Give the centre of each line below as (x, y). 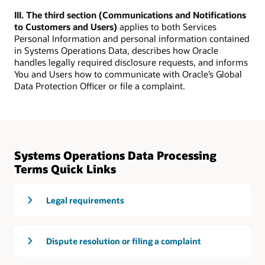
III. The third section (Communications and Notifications (130, 14)
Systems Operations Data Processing (115, 155)
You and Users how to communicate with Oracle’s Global (128, 74)
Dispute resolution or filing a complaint (124, 241)
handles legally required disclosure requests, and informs (131, 62)
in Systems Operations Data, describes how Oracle (116, 50)
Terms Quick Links (65, 169)
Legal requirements (85, 201)
